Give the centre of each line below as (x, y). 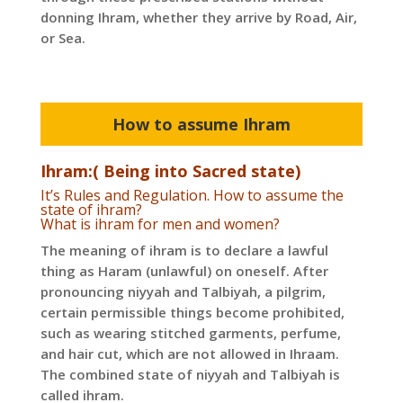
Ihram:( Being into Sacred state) (170, 171)
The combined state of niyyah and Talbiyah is (190, 375)
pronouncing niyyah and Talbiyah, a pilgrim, (183, 292)
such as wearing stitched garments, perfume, (190, 333)
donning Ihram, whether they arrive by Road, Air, (198, 18)
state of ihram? (91, 210)
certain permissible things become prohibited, (192, 313)
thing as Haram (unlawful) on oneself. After (184, 271)
